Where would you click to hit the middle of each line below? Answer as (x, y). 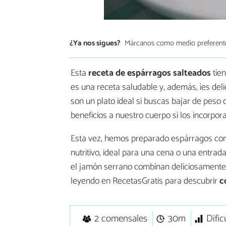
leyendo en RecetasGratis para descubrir (145, 181)
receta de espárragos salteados (150, 73)
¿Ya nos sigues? (95, 43)
